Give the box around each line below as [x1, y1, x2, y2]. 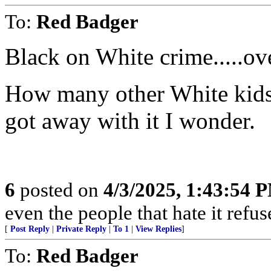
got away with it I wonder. [5, 108, 255, 134]
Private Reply [56, 224, 106, 233]
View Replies [135, 224, 181, 233]
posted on [15, 178, 103, 201]
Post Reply [10, 224, 50, 233]
